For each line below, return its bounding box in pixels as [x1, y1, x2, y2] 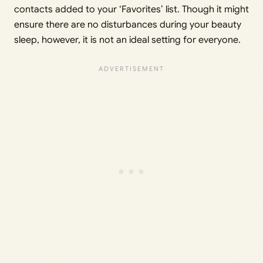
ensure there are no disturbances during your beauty [14, 19, 241, 31]
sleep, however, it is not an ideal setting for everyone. [14, 34, 241, 46]
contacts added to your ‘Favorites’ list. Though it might [14, 4, 249, 16]
